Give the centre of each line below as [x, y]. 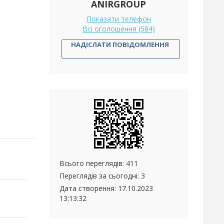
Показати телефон [118, 19]
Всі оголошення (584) [118, 29]
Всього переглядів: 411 [98, 163]
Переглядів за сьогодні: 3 [102, 176]
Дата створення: [88, 188]
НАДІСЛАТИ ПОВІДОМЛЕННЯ [120, 44]
